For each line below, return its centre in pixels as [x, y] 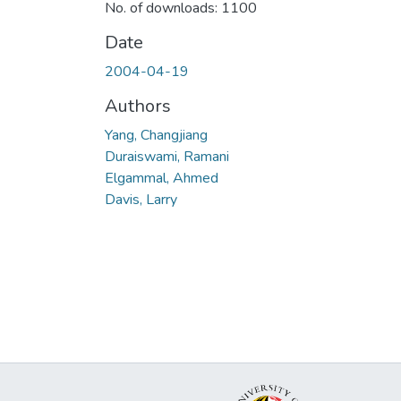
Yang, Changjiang [156, 135]
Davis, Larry [141, 199]
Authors [138, 106]
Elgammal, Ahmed [162, 178]
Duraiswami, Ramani [167, 156]
